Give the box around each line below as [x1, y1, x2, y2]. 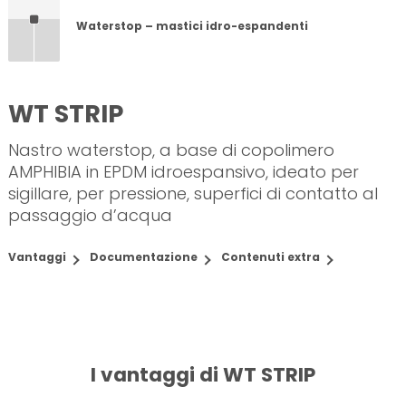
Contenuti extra [221, 249, 320, 266]
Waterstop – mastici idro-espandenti [75, 17, 308, 34]
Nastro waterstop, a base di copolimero [8, 139, 334, 162]
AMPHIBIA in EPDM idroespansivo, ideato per [8, 160, 359, 184]
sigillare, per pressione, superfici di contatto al [8, 182, 378, 206]
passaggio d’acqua [8, 204, 172, 227]
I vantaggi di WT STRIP [91, 361, 315, 390]
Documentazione [90, 249, 198, 266]
